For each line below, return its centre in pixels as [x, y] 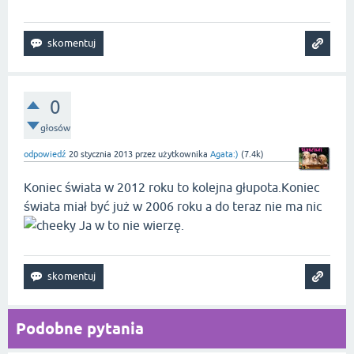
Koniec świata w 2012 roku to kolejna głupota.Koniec [171, 187]
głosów [55, 128]
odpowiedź [45, 154]
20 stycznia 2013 [101, 154]
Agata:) [224, 154]
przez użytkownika [173, 154]
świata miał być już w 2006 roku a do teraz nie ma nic [173, 206]
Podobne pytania [80, 329]
